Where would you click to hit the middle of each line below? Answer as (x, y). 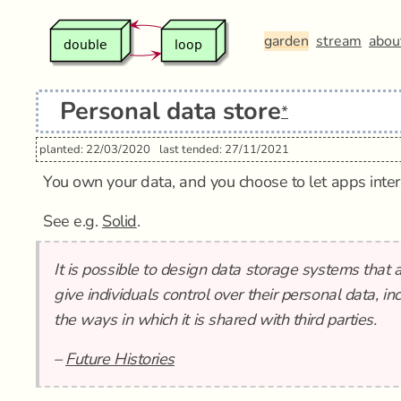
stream (339, 41)
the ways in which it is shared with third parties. (215, 320)
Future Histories (120, 359)
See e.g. (73, 221)
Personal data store (171, 111)
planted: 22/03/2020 (95, 149)
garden (286, 41)
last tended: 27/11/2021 (224, 149)
